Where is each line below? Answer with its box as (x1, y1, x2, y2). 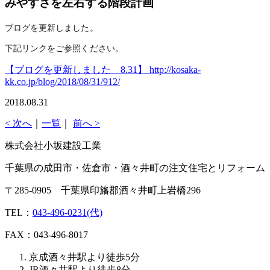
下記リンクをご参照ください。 (5, 43, 124, 54)
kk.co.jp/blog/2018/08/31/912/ (5, 77, 120, 87)
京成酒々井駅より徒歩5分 (29, 252, 140, 263)
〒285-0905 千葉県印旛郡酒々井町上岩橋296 (5, 185, 201, 196)
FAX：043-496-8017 (5, 230, 88, 240)
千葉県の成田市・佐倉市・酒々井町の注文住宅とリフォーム (5, 163, 265, 174)
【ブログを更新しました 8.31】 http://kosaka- (5, 64, 201, 75)
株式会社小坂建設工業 (5, 140, 101, 151)
